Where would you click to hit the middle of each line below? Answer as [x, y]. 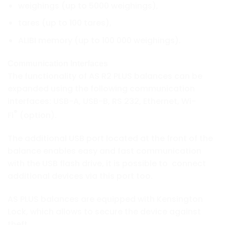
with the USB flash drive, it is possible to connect [107, 163]
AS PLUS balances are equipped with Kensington [105, 199]
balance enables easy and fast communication [104, 151]
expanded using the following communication [101, 88]
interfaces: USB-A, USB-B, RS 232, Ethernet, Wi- [102, 101]
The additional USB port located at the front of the [110, 138]
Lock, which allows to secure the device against [104, 211]
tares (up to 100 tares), [65, 23]
